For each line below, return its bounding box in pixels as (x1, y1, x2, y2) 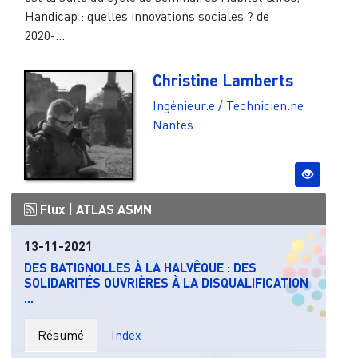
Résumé (37, 327, 84, 344)
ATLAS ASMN (75, 201, 152, 217)
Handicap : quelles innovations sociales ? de (25, 8, 270, 25)
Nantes (152, 117, 193, 133)
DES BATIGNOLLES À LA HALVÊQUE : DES (23, 260, 257, 276)
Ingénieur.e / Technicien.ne (152, 97, 304, 114)
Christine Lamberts (152, 70, 293, 90)
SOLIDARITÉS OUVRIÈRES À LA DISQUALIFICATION (23, 275, 308, 291)
